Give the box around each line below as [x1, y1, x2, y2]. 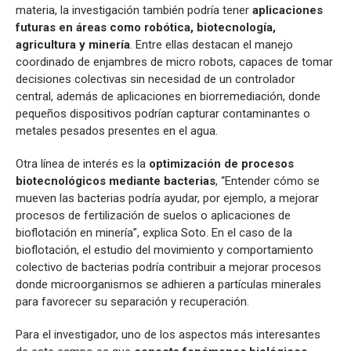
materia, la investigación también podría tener [16, 3, 252, 18]
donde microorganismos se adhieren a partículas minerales [16, 277, 321, 292]
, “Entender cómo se [215, 174, 320, 189]
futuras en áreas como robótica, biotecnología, [16, 20, 276, 35]
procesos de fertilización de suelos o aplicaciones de [16, 208, 291, 223]
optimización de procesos [146, 157, 294, 172]
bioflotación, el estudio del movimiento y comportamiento [16, 243, 313, 258]
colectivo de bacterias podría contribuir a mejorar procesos [16, 260, 321, 275]
